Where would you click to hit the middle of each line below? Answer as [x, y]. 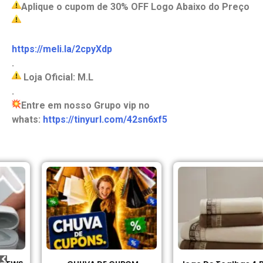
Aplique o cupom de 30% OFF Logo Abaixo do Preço [135, 7]
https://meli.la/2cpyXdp [62, 49]
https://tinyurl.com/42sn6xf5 [105, 120]
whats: [27, 120]
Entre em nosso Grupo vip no [85, 106]
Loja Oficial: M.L [57, 77]
